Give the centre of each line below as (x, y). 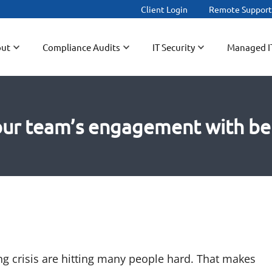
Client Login (165, 9)
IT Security (173, 47)
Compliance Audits (81, 47)
